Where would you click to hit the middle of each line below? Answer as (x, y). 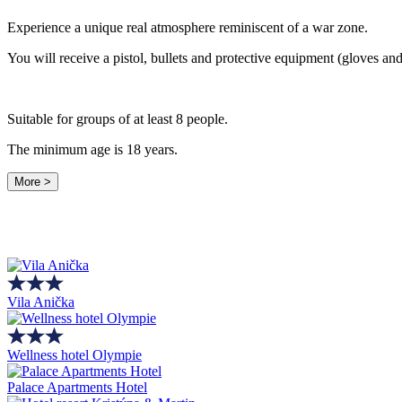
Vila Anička (41, 302)
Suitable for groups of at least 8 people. (118, 118)
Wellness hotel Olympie (74, 355)
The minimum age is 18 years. (94, 149)
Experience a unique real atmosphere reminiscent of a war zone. (189, 27)
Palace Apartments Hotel (77, 388)
